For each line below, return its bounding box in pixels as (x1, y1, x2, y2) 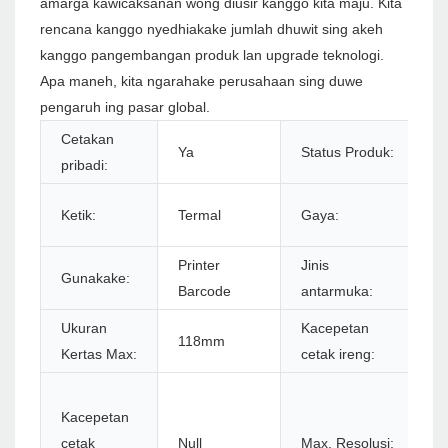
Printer (178, 257, 220, 274)
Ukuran (61, 320, 107, 337)
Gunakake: (61, 270, 130, 287)
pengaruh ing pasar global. (40, 99, 210, 116)
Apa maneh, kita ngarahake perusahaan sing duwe (40, 73, 363, 90)
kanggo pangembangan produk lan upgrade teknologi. (40, 47, 384, 64)
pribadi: (61, 157, 108, 174)
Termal (178, 207, 221, 224)
